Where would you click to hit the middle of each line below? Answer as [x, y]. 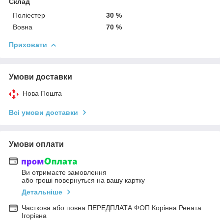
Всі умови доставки [43, 112]
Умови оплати [36, 144]
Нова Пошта [42, 93]
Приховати [28, 44]
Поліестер [29, 15]
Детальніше [42, 192]
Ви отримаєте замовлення [64, 173]
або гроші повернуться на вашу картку [83, 180]
